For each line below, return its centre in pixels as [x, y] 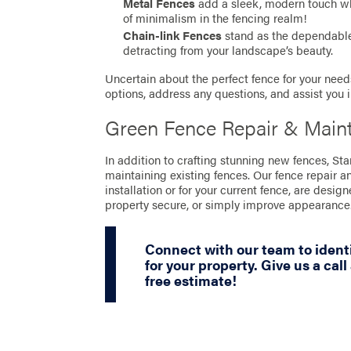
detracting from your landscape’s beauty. [228, 51]
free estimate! [190, 280]
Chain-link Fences [173, 36]
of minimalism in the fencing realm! [215, 18]
